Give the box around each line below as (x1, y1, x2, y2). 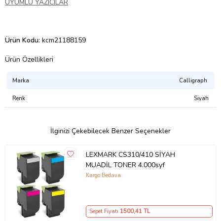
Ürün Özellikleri (5, 55, 53, 65)
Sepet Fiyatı (89, 207, 120, 215)
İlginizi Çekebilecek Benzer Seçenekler (50, 126, 171, 136)
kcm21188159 (42, 36, 86, 45)
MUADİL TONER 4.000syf (85, 160, 165, 170)
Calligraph (179, 76, 209, 85)
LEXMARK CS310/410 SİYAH (85, 149, 175, 159)
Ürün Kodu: (5, 36, 42, 45)
